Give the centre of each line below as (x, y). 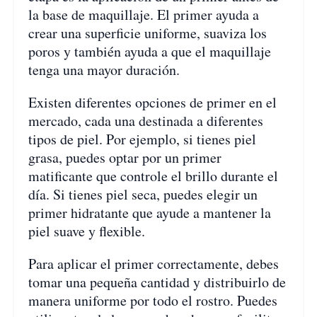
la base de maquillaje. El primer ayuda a (144, 14)
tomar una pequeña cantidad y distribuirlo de (157, 282)
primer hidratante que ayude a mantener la (150, 212)
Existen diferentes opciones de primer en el (152, 102)
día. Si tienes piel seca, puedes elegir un (143, 194)
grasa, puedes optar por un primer (125, 157)
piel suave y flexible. (87, 231)
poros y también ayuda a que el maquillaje (150, 51)
